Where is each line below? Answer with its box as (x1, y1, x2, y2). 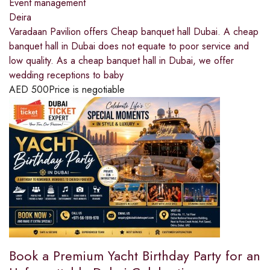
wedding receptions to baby (9, 68, 124, 83)
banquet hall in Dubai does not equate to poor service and (9, 39, 249, 54)
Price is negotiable (49, 83, 125, 97)
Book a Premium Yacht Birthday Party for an (9, 246, 260, 266)
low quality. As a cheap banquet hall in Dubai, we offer (9, 54, 234, 68)
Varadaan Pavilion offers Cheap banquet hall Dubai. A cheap (9, 25, 259, 39)
